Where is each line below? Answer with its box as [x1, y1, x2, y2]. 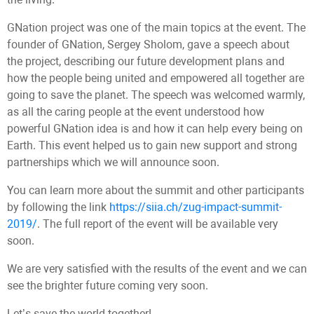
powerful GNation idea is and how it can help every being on [7, 122, 303, 135]
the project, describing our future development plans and [7, 55, 285, 68]
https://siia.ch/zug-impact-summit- [109, 200, 282, 214]
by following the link [7, 200, 109, 214]
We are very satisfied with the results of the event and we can [7, 262, 307, 275]
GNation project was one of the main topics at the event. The [7, 21, 306, 34]
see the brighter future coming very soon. [7, 279, 208, 292]
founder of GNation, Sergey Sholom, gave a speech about [7, 38, 289, 51]
